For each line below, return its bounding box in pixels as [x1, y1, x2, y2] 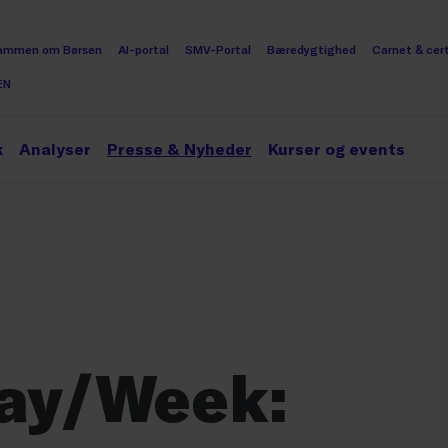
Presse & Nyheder [107, 139, 252, 158]
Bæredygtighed [267, 42, 356, 56]
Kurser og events [268, 139, 405, 158]
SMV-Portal [185, 42, 251, 56]
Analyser [19, 139, 91, 158]
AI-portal [118, 42, 169, 56]
